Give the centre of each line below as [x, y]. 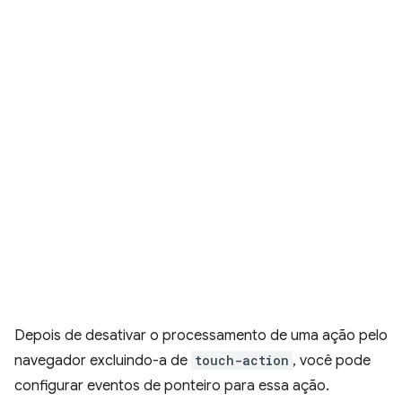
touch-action [242, 360]
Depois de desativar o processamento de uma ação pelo [201, 336]
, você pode [332, 361]
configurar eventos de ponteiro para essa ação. [172, 386]
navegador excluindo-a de [103, 361]
